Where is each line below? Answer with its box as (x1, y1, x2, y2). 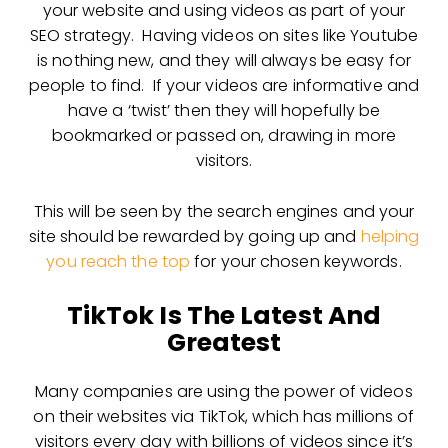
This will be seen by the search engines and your (33, 199, 415, 223)
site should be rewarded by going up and (28, 224, 361, 248)
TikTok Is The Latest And (66, 297, 382, 333)
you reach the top (46, 249, 191, 273)
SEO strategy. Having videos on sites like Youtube (29, 23, 418, 47)
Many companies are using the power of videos (35, 379, 413, 403)
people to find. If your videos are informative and (28, 73, 420, 97)
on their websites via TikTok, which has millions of (33, 404, 415, 428)
